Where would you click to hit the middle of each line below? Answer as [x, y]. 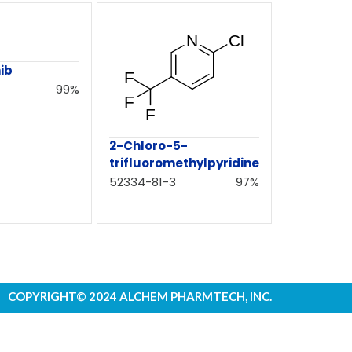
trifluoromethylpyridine [184, 163]
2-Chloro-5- [148, 146]
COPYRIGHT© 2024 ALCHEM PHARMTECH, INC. [140, 297]
